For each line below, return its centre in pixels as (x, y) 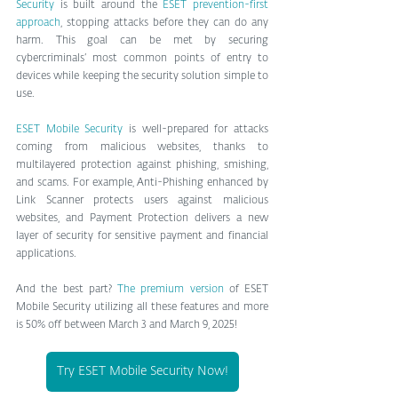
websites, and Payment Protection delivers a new (142, 218)
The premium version (171, 289)
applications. (46, 254)
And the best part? (67, 289)
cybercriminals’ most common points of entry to (142, 58)
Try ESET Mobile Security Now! (142, 371)
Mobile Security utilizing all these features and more (142, 307)
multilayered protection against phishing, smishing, (142, 165)
